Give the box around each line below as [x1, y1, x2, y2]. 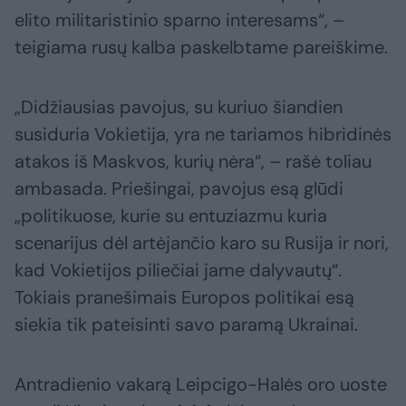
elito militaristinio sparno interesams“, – [14, 8, 344, 33]
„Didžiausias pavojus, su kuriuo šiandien [14, 95, 343, 120]
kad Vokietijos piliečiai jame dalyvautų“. [14, 258, 342, 283]
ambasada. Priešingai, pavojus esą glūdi [14, 177, 343, 201]
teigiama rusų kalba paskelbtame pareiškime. [14, 35, 388, 60]
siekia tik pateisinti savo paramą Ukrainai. [14, 313, 358, 337]
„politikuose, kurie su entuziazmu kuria [14, 204, 327, 228]
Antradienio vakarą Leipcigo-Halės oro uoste [14, 372, 387, 397]
